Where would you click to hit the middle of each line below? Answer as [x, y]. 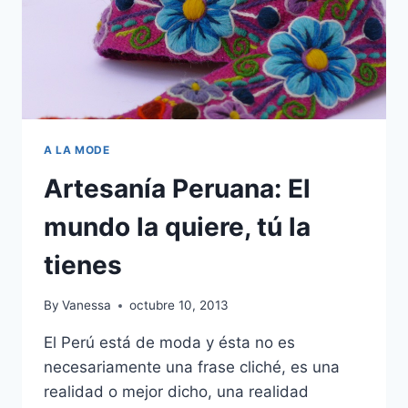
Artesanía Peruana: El [177, 188]
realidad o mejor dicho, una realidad [176, 392]
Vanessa [87, 306]
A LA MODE [77, 149]
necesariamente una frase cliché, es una [192, 367]
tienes [83, 265]
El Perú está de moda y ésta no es [169, 343]
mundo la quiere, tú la [177, 226]
